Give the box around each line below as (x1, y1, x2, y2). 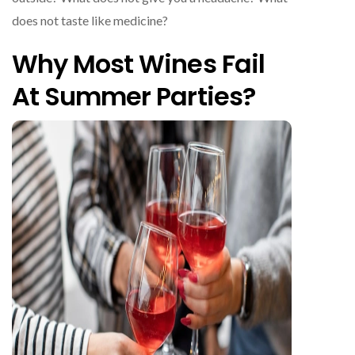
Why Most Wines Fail (12, 45, 265, 82)
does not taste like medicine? (12, 12, 168, 28)
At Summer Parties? (12, 78, 255, 114)
